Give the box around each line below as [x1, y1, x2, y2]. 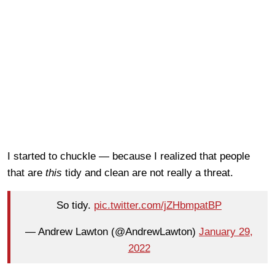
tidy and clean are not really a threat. [62, 166, 233, 179]
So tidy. [56, 199, 94, 212]
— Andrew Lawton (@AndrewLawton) [25, 226, 199, 238]
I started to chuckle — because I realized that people [7, 150, 250, 162]
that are [7, 166, 45, 179]
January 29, [199, 226, 253, 238]
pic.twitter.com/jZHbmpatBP [94, 199, 222, 212]
